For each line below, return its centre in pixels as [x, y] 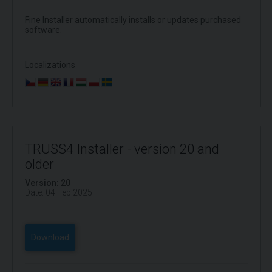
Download [50, 237]
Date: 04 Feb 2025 [59, 192]
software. [43, 30]
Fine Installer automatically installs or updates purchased [133, 20]
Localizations [50, 65]
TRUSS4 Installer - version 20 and [122, 149]
